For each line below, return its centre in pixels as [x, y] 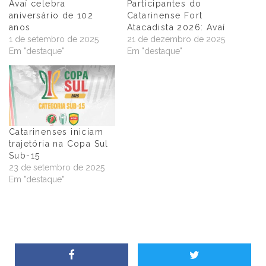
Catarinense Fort [165, 15]
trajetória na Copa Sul [59, 144]
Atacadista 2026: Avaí [176, 27]
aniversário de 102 [51, 15]
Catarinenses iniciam [56, 132]
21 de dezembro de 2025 [176, 39]
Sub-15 [25, 156]
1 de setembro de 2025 [54, 39]
